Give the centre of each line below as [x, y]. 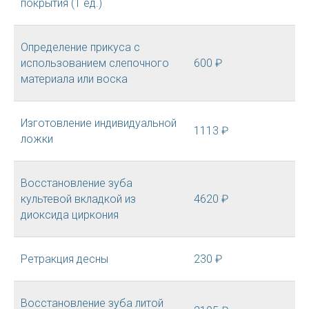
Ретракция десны [64, 259]
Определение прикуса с [80, 47]
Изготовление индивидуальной [99, 123]
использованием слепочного [95, 63]
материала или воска [74, 79]
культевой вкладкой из [78, 199]
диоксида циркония [70, 215]
